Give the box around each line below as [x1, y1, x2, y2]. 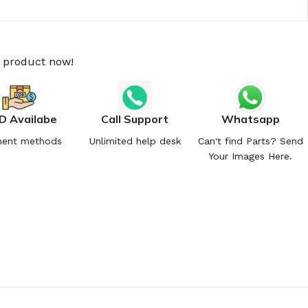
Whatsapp [221, 111, 280, 126]
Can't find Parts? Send [197, 135, 303, 146]
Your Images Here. [208, 150, 292, 162]
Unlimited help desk [89, 135, 181, 146]
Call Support [101, 111, 168, 126]
